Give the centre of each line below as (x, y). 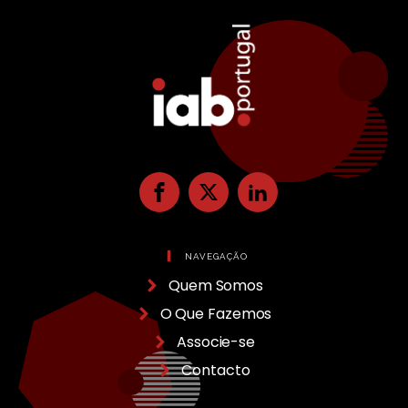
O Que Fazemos (216, 313)
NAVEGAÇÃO (216, 256)
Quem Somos (216, 285)
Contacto (216, 371)
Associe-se (216, 342)
